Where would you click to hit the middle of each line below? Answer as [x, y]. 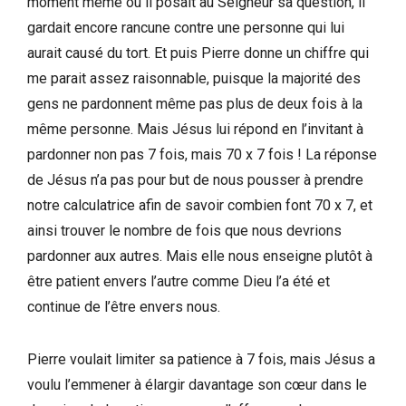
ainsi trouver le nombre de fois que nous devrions [184, 230]
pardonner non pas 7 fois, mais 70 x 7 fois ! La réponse [202, 154]
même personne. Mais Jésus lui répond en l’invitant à [195, 129]
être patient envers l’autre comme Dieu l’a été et [179, 281]
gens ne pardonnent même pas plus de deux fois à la [195, 103]
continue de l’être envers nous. [124, 306]
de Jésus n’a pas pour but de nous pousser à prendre [195, 179]
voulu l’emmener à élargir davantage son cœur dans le [197, 384]
